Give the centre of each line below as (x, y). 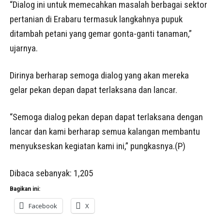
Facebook (43, 206)
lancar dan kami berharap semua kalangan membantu (105, 132)
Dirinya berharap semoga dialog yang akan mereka (99, 76)
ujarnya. (24, 48)
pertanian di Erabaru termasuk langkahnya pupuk (96, 19)
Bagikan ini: (25, 189)
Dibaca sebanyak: (41, 173)
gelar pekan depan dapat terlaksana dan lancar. (93, 90)
